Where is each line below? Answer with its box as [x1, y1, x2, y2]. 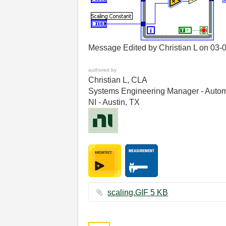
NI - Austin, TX [88, 98, 140, 106]
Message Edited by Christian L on [88, 43, 211, 52]
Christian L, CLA [88, 76, 148, 84]
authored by [88, 67, 117, 73]
